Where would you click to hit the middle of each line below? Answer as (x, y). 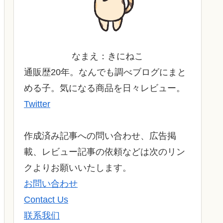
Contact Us (46, 199)
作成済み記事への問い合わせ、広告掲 (100, 136)
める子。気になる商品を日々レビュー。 (105, 88)
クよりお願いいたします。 (78, 167)
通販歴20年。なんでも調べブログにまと (105, 72)
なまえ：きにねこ (108, 56)
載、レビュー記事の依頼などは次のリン (105, 152)
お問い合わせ (51, 183)
